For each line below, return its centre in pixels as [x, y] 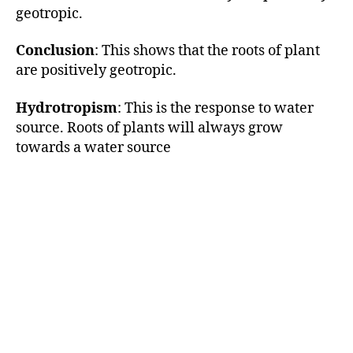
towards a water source [93, 147]
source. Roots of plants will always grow [149, 128]
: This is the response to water [216, 108]
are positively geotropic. [96, 71]
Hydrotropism [67, 108]
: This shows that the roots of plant [207, 51]
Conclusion [55, 51]
